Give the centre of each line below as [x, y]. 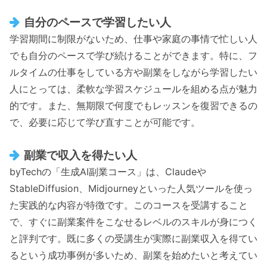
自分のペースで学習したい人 [97, 22]
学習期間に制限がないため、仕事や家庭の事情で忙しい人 [133, 39]
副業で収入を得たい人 [80, 155]
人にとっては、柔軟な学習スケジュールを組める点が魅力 [133, 89]
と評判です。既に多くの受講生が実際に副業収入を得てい [133, 239]
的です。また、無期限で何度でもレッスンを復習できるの [133, 106]
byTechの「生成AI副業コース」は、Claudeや [108, 172]
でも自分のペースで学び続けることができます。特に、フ [133, 56]
